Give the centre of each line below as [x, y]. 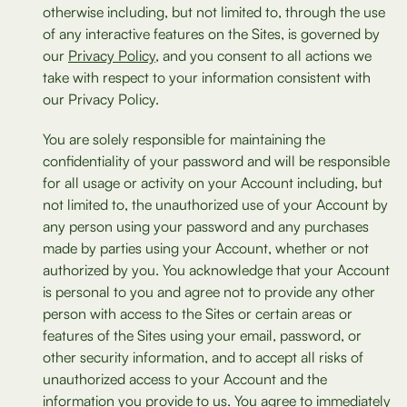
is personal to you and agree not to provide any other [209, 292]
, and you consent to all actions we [263, 55]
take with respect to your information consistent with [207, 77]
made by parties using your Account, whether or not [206, 248]
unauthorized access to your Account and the [185, 379]
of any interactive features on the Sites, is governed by [211, 34]
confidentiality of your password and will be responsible [216, 161]
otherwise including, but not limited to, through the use [214, 12]
